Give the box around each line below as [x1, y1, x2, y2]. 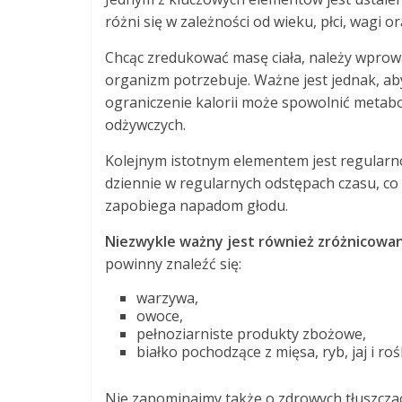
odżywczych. [105, 115, 186, 135]
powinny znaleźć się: [105, 254, 241, 274]
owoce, [136, 306, 183, 326]
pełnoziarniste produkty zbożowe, [136, 324, 366, 344]
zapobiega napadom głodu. [105, 196, 288, 215]
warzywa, [136, 288, 198, 308]
